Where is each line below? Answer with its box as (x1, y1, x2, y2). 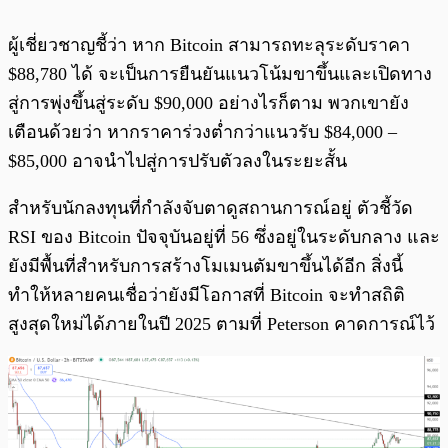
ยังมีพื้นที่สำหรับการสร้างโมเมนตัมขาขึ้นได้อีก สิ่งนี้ (8, 256, 403, 277)
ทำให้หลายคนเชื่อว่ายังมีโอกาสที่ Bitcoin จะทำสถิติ (8, 285, 405, 306)
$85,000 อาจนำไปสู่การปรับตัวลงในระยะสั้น (8, 151, 347, 172)
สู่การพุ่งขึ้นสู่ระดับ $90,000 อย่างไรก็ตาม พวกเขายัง (8, 93, 409, 114)
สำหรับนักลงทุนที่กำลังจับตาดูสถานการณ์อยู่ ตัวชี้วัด (8, 198, 413, 219)
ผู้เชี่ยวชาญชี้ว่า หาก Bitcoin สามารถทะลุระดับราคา (8, 35, 410, 56)
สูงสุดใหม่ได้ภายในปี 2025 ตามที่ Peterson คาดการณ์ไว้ (8, 314, 435, 335)
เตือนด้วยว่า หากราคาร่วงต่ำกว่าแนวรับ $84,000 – (8, 122, 397, 143)
